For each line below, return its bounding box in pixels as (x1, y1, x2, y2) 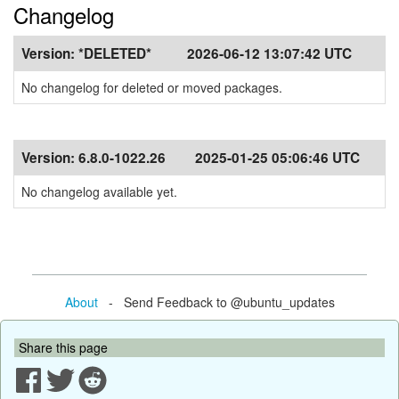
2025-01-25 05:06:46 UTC (195, 148, 360, 167)
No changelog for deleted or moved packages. (21, 78, 282, 96)
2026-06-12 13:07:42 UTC (187, 44, 352, 63)
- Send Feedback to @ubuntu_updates (97, 292, 335, 311)
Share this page (19, 338, 108, 356)
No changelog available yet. (21, 183, 177, 200)
